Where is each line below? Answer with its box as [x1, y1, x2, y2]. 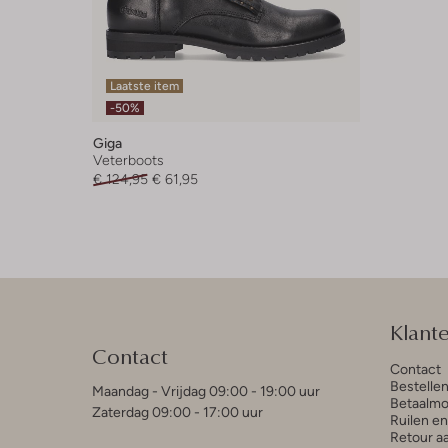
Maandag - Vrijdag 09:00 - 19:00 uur [92, 383, 320, 400]
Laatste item [110, 79, 179, 94]
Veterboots [93, 152, 164, 169]
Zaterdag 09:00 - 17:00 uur [92, 404, 263, 421]
